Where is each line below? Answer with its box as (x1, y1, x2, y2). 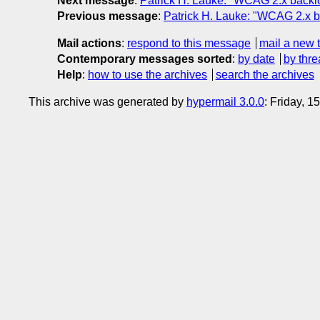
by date (238, 52, 275, 65)
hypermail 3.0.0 (186, 95, 264, 108)
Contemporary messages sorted (57, 52, 232, 65)
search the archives (215, 68, 314, 81)
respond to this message (127, 36, 251, 49)
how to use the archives (88, 68, 207, 81)
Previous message (57, 9, 158, 22)
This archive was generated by (29, 95, 186, 108)
